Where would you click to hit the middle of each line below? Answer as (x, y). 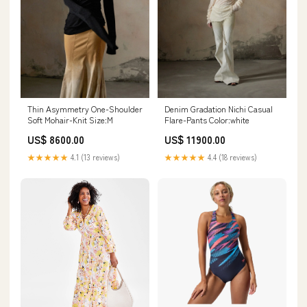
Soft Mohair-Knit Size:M (70, 119)
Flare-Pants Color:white (207, 119)
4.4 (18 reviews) (231, 157)
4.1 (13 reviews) (94, 157)
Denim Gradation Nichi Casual (219, 108)
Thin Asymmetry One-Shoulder (85, 108)
